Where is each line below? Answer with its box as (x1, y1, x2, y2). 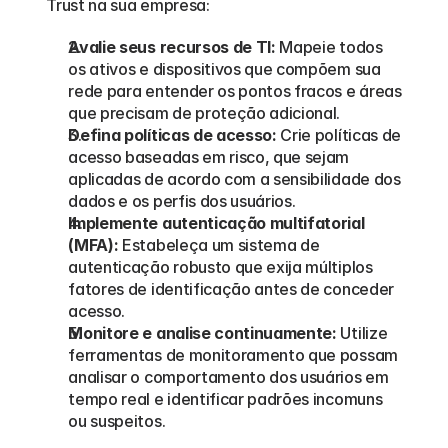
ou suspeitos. (68, 411, 166, 431)
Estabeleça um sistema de (118, 235, 320, 255)
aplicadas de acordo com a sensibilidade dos (68, 169, 401, 189)
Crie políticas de (276, 125, 401, 145)
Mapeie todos (275, 37, 383, 57)
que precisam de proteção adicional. (68, 103, 341, 123)
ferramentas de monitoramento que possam (68, 345, 398, 365)
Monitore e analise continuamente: (68, 323, 337, 343)
